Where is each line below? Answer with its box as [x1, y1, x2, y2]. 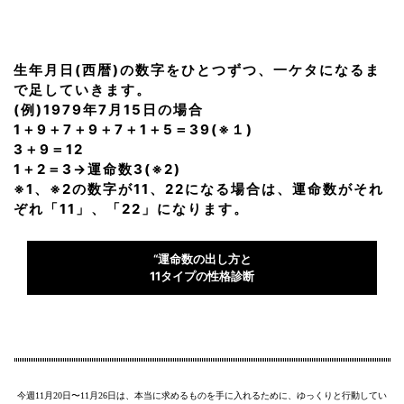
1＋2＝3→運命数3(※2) [14, 161, 181, 179]
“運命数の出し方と [152, 252, 252, 267]
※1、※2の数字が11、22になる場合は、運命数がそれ [14, 180, 384, 198]
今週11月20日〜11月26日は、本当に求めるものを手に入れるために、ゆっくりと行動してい [17, 390, 387, 401]
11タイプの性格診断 [150, 269, 254, 284]
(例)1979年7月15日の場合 [14, 101, 204, 119]
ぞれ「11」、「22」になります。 [14, 200, 249, 218]
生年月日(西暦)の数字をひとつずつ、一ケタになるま [14, 61, 381, 79]
